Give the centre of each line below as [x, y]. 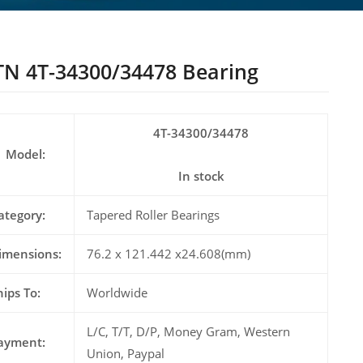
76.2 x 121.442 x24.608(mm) [169, 254]
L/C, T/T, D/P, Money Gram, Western [189, 332]
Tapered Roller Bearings [154, 215]
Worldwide [117, 293]
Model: [26, 154]
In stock [201, 176]
